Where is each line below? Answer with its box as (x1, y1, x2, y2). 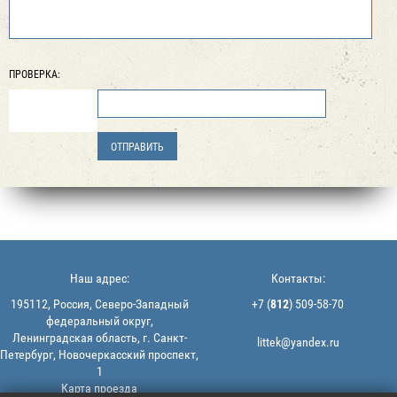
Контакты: (270, 269, 325, 287)
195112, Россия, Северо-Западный (10, 295, 189, 313)
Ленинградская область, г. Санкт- (12, 329, 187, 346)
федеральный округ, (45, 312, 153, 330)
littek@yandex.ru (256, 333, 339, 351)
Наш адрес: (69, 269, 129, 287)
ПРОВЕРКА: (9, 66, 60, 82)
